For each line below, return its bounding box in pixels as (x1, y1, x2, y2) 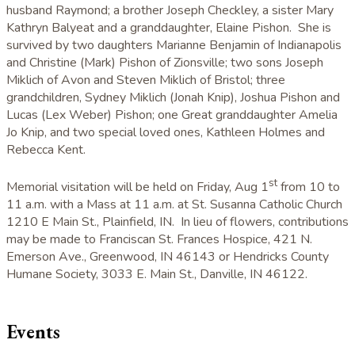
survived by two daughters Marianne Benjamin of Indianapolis (6, 36, 342, 54)
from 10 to (277, 178, 340, 197)
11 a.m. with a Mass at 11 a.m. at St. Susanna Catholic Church (6, 196, 342, 214)
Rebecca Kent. (6, 140, 86, 158)
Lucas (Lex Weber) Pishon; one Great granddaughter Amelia (6, 105, 338, 124)
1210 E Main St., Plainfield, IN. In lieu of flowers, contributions (6, 213, 349, 231)
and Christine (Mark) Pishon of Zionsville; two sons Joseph (6, 53, 323, 71)
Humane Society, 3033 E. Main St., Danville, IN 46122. (6, 265, 307, 284)
